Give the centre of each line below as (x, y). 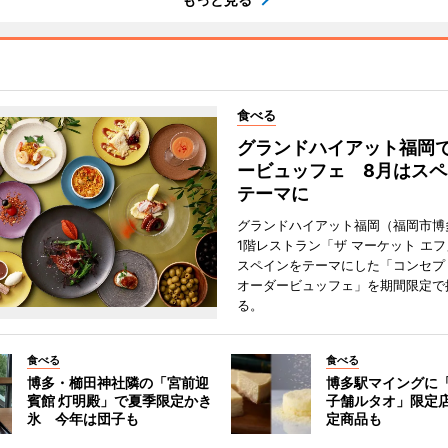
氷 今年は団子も (82, 418)
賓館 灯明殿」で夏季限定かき (119, 400)
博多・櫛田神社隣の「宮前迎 (117, 382)
